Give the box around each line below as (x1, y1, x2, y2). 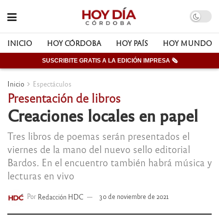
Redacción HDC (38, 192, 84, 201)
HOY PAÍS (116, 39, 148, 47)
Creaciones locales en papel (7, 105, 198, 125)
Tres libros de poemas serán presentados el (7, 129, 190, 142)
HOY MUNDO (163, 39, 212, 47)
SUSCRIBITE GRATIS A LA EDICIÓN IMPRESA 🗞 (42, 57, 177, 64)
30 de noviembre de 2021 (99, 192, 169, 201)
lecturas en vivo (7, 169, 74, 181)
